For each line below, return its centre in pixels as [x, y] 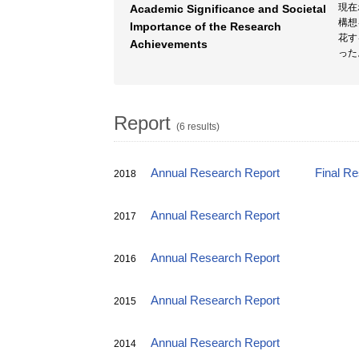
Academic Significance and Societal [228, 9]
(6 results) [198, 127]
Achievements [169, 44]
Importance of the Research [206, 26]
